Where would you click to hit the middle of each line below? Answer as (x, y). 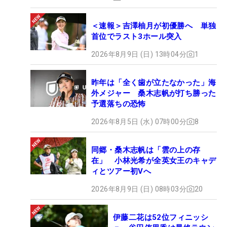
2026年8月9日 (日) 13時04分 (139, 54)
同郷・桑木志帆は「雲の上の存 (146, 150)
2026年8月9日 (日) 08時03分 (139, 189)
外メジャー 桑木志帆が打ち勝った (154, 93)
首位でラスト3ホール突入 (137, 36)
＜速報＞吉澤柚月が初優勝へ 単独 (154, 26)
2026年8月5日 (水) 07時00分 (139, 121)
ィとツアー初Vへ (121, 171)
